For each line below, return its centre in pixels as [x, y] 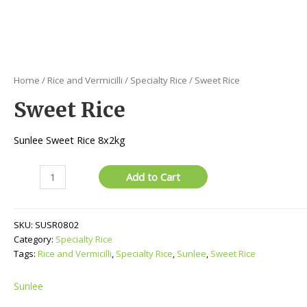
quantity [32, 204]
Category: [35, 239]
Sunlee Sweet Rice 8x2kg [70, 139]
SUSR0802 [57, 224]
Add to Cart [153, 177]
